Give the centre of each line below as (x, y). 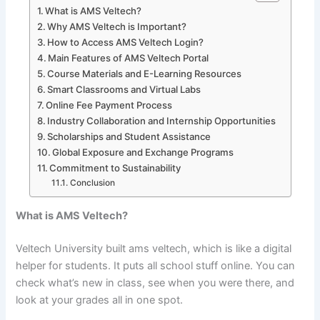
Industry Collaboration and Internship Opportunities (162, 120)
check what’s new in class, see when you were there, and (155, 283)
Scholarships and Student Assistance (129, 136)
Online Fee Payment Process (109, 105)
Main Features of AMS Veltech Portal (129, 57)
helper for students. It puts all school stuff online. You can (156, 266)
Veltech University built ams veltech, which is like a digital (154, 249)
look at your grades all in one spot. (100, 300)
